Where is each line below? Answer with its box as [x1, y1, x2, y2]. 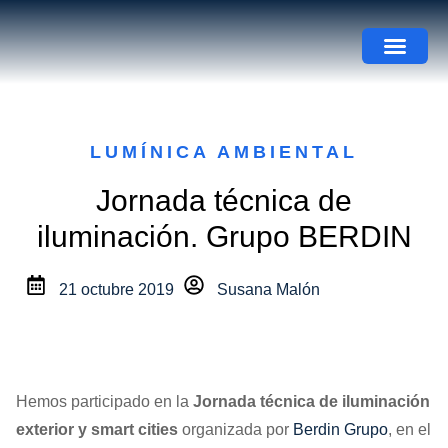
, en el [388, 421, 431, 438]
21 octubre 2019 [59, 281, 174, 298]
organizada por [178, 421, 293, 438]
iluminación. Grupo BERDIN [36, 220, 412, 253]
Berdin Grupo [293, 421, 388, 438]
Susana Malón [217, 281, 320, 298]
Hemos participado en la [16, 393, 193, 410]
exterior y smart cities [16, 421, 178, 438]
